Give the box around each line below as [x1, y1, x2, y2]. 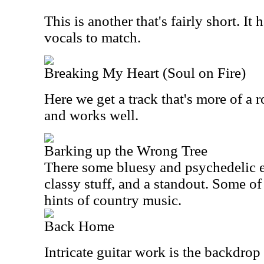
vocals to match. [44, 29, 141, 45]
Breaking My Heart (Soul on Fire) [44, 65, 246, 81]
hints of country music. [44, 192, 181, 208]
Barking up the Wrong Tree [44, 143, 207, 159]
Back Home [44, 218, 114, 234]
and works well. [44, 107, 138, 123]
